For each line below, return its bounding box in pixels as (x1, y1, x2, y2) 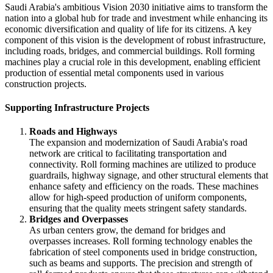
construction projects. (5, 78, 87, 89)
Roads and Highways (29, 126, 117, 137)
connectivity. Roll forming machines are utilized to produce (29, 159, 256, 170)
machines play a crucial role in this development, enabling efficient (5, 56, 260, 67)
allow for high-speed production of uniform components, (29, 192, 247, 203)
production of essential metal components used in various (5, 67, 224, 78)
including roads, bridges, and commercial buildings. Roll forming (5, 45, 255, 56)
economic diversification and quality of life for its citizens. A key (5, 23, 252, 34)
